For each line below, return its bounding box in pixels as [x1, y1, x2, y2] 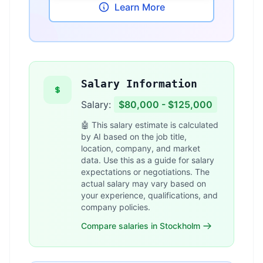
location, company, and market [81, 143, 200, 153]
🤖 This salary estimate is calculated [81, 120, 218, 130]
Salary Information [81, 77, 197, 90]
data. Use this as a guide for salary [81, 155, 214, 165]
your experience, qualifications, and [81, 190, 218, 200]
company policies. [81, 202, 150, 212]
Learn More [114, 1, 165, 13]
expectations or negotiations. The [81, 167, 210, 177]
